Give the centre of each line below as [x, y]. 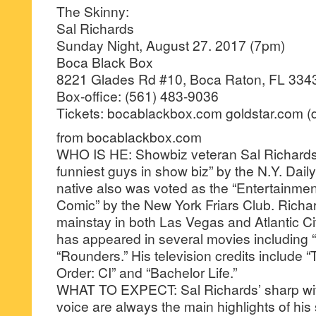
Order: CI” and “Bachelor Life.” [147, 272]
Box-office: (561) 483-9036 [138, 96]
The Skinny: [93, 11]
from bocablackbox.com [129, 136]
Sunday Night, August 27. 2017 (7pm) [171, 45]
